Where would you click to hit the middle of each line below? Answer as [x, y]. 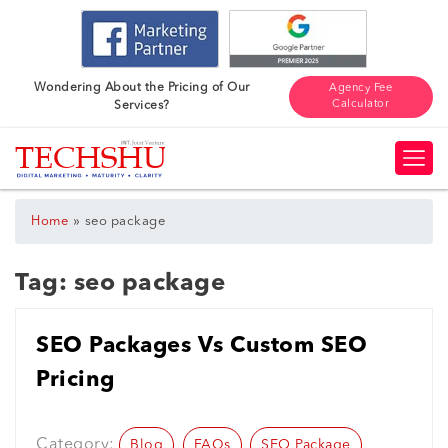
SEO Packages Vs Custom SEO [201, 346]
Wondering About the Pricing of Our [141, 87]
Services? [142, 105]
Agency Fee [361, 88]
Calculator [361, 104]
